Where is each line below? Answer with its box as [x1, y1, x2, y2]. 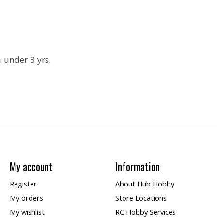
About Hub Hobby [115, 178, 174, 188]
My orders [9, 193, 43, 203]
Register [9, 178, 37, 188]
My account [9, 158, 53, 174]
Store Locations [115, 193, 167, 203]
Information [115, 158, 160, 174]
